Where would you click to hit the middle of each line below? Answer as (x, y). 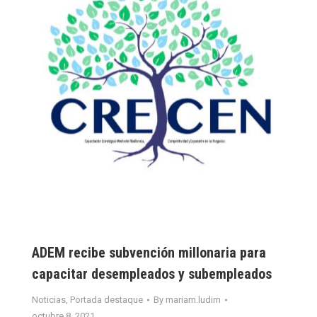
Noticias (49, 300)
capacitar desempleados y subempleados (152, 274)
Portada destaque (106, 300)
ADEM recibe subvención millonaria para (149, 253)
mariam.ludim (193, 300)
